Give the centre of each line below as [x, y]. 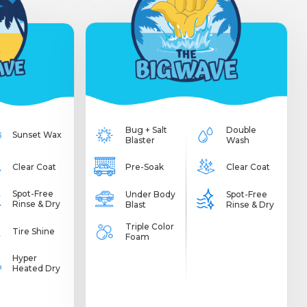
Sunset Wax [37, 134]
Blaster [140, 140]
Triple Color [149, 226]
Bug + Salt [146, 130]
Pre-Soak [144, 167]
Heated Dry [37, 269]
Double [241, 130]
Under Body [150, 194]
